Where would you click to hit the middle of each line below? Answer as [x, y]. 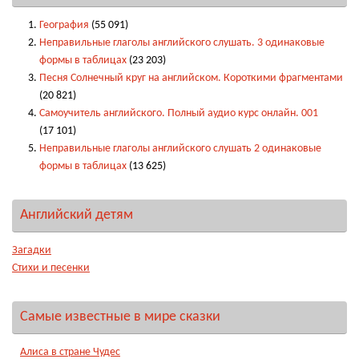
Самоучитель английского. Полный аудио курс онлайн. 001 [178, 113]
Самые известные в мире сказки [120, 317]
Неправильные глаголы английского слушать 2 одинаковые [180, 148]
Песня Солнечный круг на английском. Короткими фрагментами [191, 78]
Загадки [32, 250]
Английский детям [77, 215]
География [64, 25]
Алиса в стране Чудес [70, 352]
